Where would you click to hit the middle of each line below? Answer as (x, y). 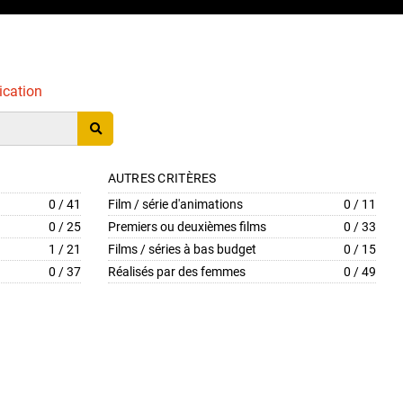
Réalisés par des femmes (176, 272)
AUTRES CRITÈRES (162, 178)
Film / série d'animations (175, 204)
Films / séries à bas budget (182, 249)
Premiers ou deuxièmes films (187, 227)
